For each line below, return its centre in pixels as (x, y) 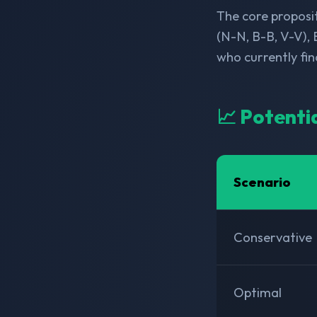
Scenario (263, 182)
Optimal (258, 292)
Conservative (273, 237)
